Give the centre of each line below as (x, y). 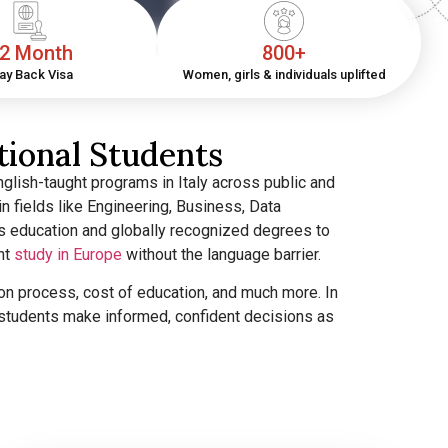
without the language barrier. (223, 254)
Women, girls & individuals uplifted (284, 75)
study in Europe (67, 254)
